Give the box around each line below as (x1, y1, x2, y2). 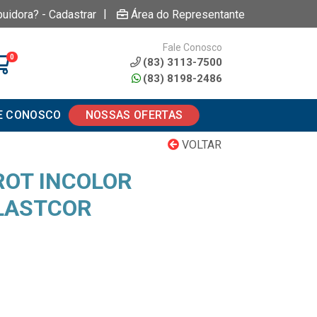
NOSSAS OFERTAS (85, 108, 183, 122)
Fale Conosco (162, 41, 222, 53)
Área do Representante (131, 7, 245, 21)
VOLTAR (179, 138, 221, 151)
